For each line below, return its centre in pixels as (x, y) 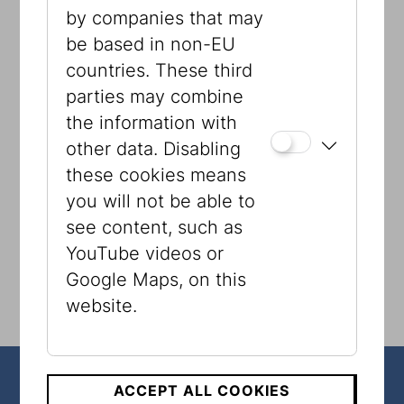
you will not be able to (161, 201)
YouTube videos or (145, 253)
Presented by (86, 75)
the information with (152, 123)
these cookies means (156, 175)
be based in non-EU (151, 44)
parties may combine (155, 96)
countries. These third (160, 70)
